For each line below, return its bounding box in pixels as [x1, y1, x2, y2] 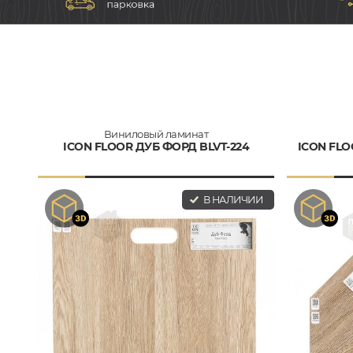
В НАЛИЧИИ [201, 193, 262, 206]
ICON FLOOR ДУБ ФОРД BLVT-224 [63, 139, 249, 154]
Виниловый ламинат [103, 127, 209, 140]
